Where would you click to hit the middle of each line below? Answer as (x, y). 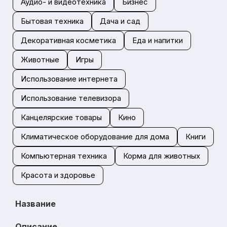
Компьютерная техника (64, 156)
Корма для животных (162, 156)
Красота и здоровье (58, 175)
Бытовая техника (52, 21)
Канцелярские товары (61, 117)
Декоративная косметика (68, 40)
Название (35, 204)
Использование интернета (69, 79)
